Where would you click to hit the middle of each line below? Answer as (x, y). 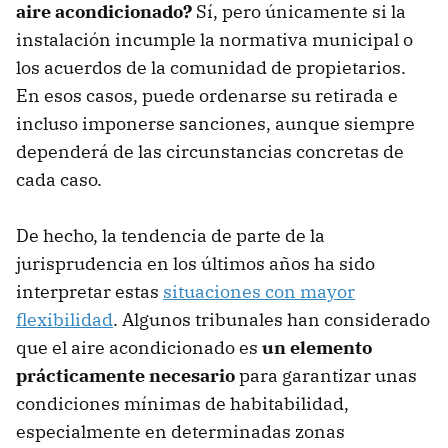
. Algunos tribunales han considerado (271, 320)
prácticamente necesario (125, 376)
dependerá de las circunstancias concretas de (210, 152)
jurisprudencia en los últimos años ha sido (195, 264)
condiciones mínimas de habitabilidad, (182, 404)
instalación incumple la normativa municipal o (214, 40)
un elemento (317, 348)
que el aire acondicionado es (139, 348)
